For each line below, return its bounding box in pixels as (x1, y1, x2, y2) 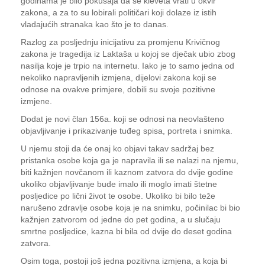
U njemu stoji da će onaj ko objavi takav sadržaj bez (21, 144, 214, 153)
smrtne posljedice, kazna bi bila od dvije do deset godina (21, 227, 232, 236)
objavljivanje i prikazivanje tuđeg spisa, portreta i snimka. (21, 126, 232, 135)
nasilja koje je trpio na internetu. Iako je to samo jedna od (21, 61, 234, 70)
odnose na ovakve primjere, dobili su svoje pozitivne (21, 85, 215, 94)
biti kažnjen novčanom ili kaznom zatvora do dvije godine (21, 167, 233, 177)
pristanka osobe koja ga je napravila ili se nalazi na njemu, (21, 156, 238, 165)
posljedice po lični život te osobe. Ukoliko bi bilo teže (21, 191, 215, 201)
